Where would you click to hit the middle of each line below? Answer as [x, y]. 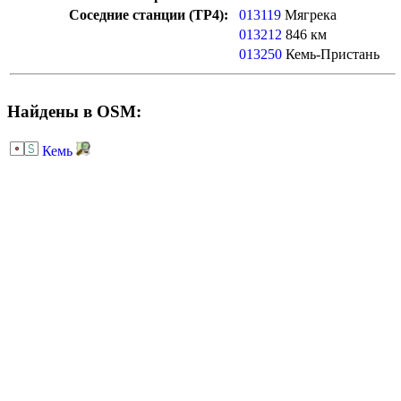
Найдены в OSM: [74, 112]
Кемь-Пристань [331, 55]
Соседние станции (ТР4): [149, 15]
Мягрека [309, 15]
